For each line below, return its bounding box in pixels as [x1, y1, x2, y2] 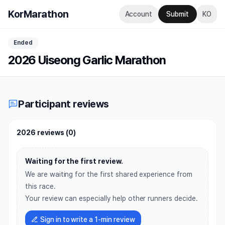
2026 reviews [17, 129, 65, 137]
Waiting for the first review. [25, 157, 123, 165]
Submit [166, 10, 189, 18]
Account [125, 10, 153, 18]
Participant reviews [18, 98, 109, 110]
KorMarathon [8, 8, 69, 20]
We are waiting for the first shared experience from [25, 170, 192, 178]
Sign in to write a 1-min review [40, 215, 135, 223]
